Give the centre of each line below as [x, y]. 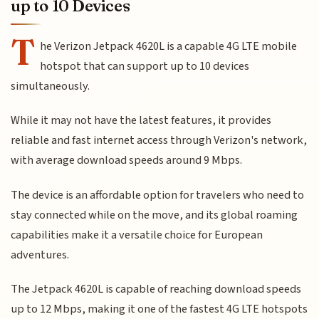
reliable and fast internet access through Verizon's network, [159, 141]
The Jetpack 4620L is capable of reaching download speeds [156, 289]
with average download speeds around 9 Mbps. [127, 161]
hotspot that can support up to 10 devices [145, 66]
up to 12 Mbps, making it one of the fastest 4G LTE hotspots [159, 309]
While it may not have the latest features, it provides [141, 121]
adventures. [40, 255]
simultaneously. [51, 86]
